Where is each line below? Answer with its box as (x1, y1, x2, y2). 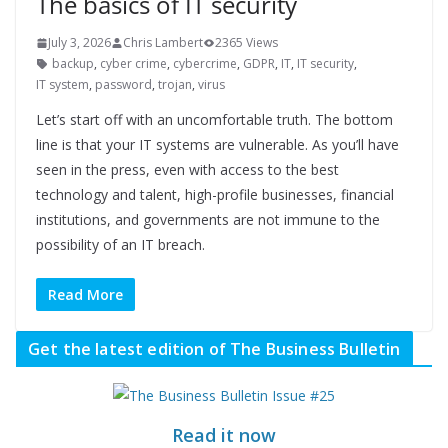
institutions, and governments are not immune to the (36, 210, 380, 230)
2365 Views (215, 34, 278, 52)
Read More (48, 285, 123, 305)
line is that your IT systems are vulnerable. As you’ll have (36, 135, 399, 155)
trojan (158, 76, 192, 94)
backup (52, 55, 94, 73)
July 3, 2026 (48, 34, 111, 52)
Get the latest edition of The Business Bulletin (28, 338, 401, 361)
